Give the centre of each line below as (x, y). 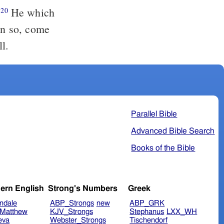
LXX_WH (182, 212)
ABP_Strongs (72, 203)
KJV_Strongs (71, 212)
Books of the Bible (163, 148)
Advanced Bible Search (173, 131)
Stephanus (147, 212)
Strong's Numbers (82, 189)
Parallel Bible (154, 114)
